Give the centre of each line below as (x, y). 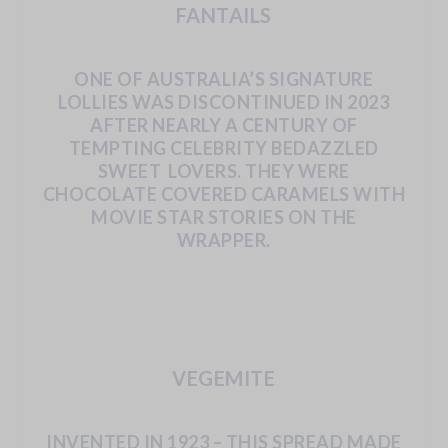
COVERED (204, 194)
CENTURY (285, 125)
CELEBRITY (219, 148)
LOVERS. (205, 171)
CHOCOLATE (100, 194)
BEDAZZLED (325, 148)
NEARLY (187, 125)
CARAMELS (300, 194)
